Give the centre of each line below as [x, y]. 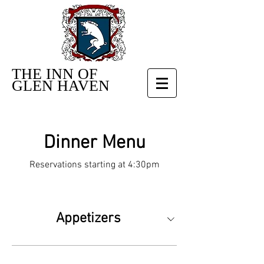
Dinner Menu [94, 143]
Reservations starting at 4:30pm [94, 165]
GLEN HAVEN [61, 86]
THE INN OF [55, 74]
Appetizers [88, 219]
